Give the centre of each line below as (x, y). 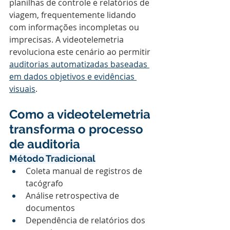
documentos (50, 208)
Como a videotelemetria (81, 114)
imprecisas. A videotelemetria (68, 40)
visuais (22, 89)
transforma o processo (78, 129)
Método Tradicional (52, 158)
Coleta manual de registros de (85, 171)
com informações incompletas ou (75, 27)
